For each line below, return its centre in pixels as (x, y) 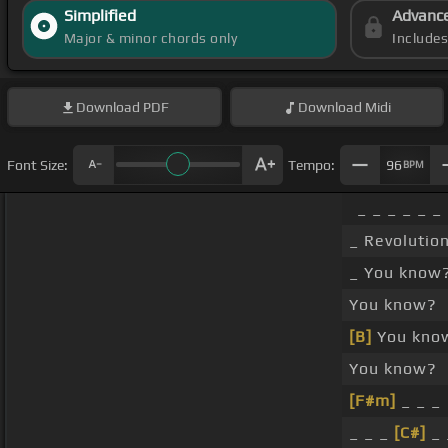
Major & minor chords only (150, 38)
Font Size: (37, 164)
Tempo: (311, 164)
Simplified (99, 16)
